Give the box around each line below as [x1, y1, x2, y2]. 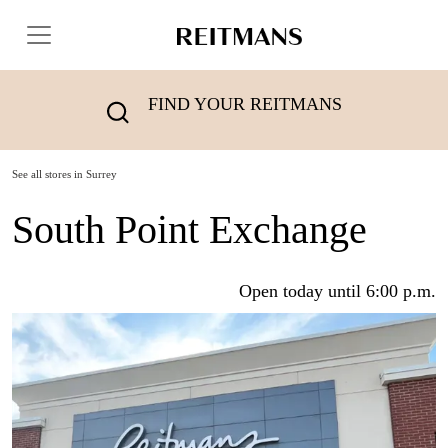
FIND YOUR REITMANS [147, 94, 342, 114]
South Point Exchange [12, 207, 367, 252]
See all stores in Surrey [12, 168, 117, 180]
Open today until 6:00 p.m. [239, 281, 436, 301]
